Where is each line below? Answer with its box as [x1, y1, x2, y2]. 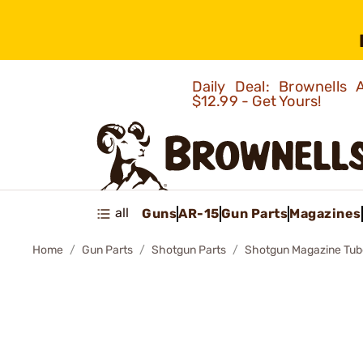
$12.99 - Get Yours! [191, 92, 325, 110]
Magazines [289, 205, 361, 221]
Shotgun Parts [152, 243, 226, 257]
